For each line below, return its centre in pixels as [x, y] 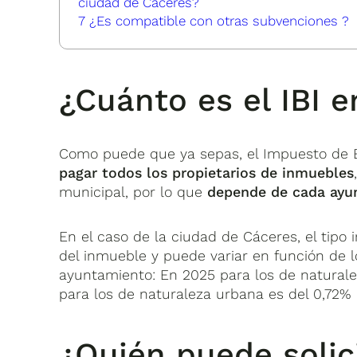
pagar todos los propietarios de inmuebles [207, 173]
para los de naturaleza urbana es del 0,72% [205, 294]
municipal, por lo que [133, 192]
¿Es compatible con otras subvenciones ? [218, 21]
